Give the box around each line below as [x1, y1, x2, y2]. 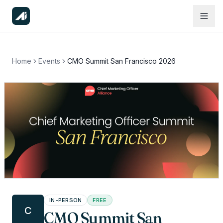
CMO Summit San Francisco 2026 [67, 57, 176, 65]
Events [38, 57, 60, 65]
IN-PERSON [49, 197, 82, 204]
